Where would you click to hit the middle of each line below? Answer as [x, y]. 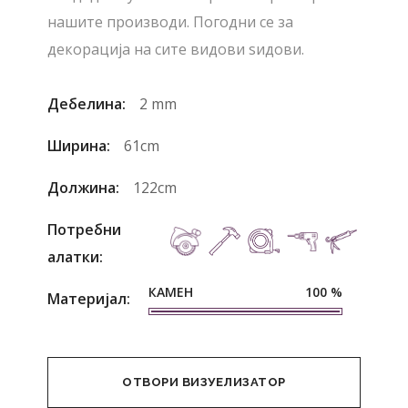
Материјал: [89, 299]
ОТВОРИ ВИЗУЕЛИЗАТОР [204, 382]
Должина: [84, 188]
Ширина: [79, 146]
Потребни [85, 230]
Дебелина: [87, 104]
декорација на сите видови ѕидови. [176, 50]
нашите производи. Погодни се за [171, 22]
